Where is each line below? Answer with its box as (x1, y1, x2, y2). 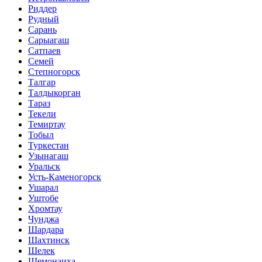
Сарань (28, 25, 57, 35)
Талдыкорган (28, 88, 81, 98)
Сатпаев (28, 46, 61, 56)
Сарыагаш (28, 35, 69, 46)
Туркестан (28, 140, 69, 151)
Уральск (28, 161, 60, 172)
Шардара (28, 225, 64, 235)
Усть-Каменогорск (28, 172, 101, 182)
